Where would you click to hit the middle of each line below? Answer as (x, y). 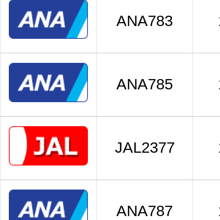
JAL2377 (145, 148)
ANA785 (145, 84)
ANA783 (145, 21)
